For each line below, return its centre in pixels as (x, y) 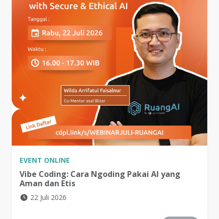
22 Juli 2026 (48, 197)
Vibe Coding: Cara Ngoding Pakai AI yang (100, 174)
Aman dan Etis (47, 184)
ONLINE (57, 160)
